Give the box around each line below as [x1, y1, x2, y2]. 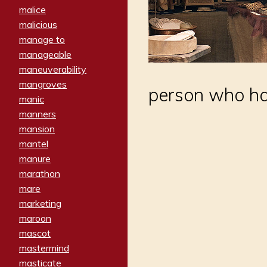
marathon [19, 167, 60, 180]
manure [19, 153, 51, 165]
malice [19, 4, 46, 16]
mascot [19, 227, 51, 240]
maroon [19, 212, 51, 225]
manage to [19, 33, 65, 46]
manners [19, 108, 56, 120]
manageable [19, 48, 72, 61]
